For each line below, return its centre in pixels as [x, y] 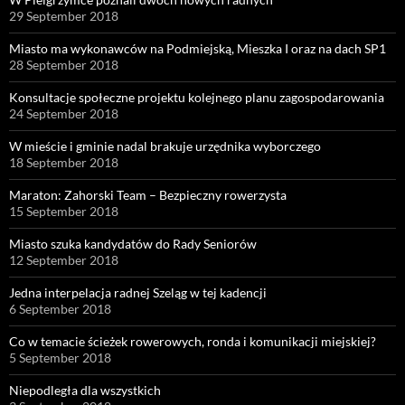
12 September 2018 [64, 259]
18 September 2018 [64, 162]
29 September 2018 [64, 15]
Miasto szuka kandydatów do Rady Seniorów [133, 243]
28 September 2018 [64, 64]
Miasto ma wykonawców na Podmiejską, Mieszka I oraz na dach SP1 [198, 48]
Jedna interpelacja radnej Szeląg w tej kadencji [138, 292]
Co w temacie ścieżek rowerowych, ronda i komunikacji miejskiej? [193, 341]
